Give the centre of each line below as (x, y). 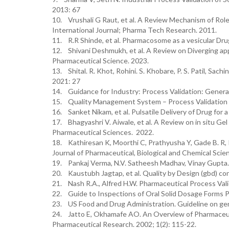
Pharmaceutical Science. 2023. (101, 61)
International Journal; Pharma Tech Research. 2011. (135, 30)
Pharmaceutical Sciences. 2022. (103, 132)
